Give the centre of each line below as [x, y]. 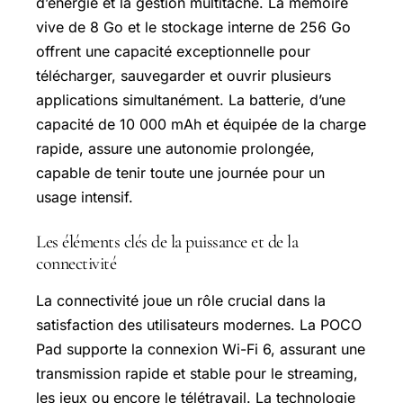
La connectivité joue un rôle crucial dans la [181, 300]
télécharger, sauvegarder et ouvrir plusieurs [184, 76]
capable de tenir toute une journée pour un [180, 173]
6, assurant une [312, 349]
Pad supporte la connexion [129, 349]
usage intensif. [85, 197]
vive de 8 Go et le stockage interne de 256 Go [193, 27]
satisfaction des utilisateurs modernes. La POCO [199, 325]
